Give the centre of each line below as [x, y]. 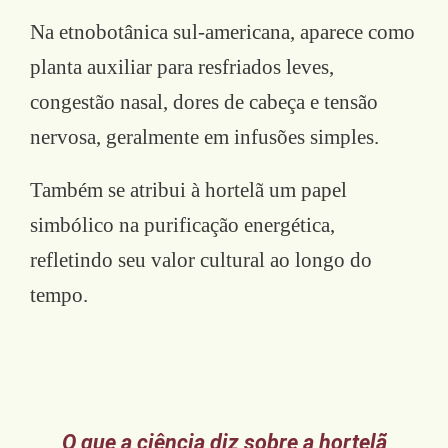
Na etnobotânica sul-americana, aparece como [222, 31]
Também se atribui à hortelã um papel [188, 189]
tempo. [59, 294]
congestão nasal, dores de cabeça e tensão [204, 101]
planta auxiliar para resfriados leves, [182, 66]
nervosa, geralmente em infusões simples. [204, 136]
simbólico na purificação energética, [182, 224]
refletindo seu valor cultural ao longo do [201, 259]
